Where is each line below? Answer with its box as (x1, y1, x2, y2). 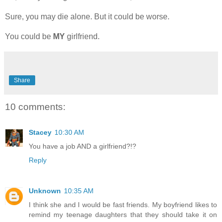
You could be (5, 32, 53, 41)
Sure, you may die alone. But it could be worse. (5, 12, 169, 21)
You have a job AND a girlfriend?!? (29, 142, 136, 151)
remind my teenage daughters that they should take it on (29, 211, 217, 219)
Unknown (29, 187, 61, 195)
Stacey (29, 128, 52, 137)
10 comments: (5, 102, 65, 112)
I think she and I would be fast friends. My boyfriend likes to (29, 201, 217, 209)
